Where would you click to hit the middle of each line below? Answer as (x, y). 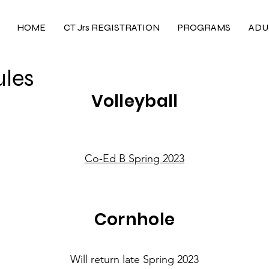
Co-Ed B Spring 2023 (134, 159)
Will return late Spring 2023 (134, 260)
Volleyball (134, 101)
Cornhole (134, 220)
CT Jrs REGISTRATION (112, 27)
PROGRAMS (204, 27)
